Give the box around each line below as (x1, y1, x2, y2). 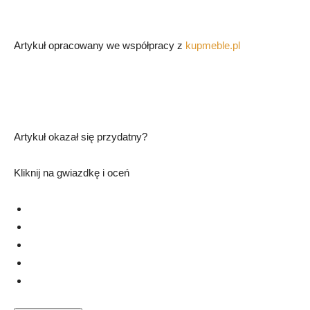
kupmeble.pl (185, 39, 240, 51)
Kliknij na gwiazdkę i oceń (14, 166, 129, 179)
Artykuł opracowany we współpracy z (14, 39, 185, 51)
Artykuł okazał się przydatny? (14, 130, 147, 143)
